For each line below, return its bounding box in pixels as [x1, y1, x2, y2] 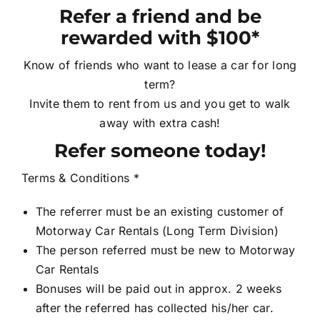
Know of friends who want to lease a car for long [23, 57, 297, 72]
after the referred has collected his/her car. [35, 300, 274, 315]
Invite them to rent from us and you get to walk [29, 96, 291, 111]
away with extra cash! [99, 115, 221, 130]
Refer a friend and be [59, 4, 261, 27]
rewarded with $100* [61, 26, 259, 49]
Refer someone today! [54, 139, 266, 161]
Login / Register [12, 72, 82, 83]
